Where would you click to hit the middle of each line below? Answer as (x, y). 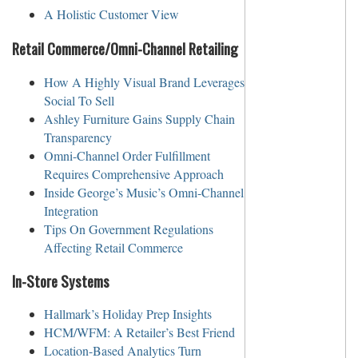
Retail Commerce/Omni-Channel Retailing (125, 49)
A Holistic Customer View (111, 14)
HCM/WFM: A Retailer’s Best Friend (139, 332)
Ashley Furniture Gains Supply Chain (139, 118)
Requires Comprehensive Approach (134, 173)
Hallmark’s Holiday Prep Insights (128, 314)
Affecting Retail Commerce (113, 247)
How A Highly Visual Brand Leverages (144, 82)
